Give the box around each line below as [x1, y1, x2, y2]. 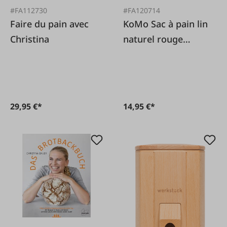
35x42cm [123, 48, 162, 61]
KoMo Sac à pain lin [123, 18, 152, 30]
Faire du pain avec [10, 18, 89, 30]
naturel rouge [123, 33, 183, 46]
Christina [10, 33, 49, 46]
